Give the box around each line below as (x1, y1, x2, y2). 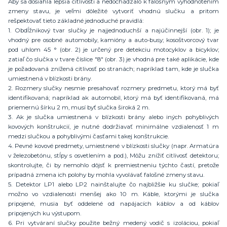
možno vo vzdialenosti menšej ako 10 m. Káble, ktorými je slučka (8, 190, 219, 198)
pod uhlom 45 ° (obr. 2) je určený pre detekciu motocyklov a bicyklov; (8, 46, 219, 53)
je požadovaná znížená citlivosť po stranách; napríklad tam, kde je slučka (8, 65, 219, 72)
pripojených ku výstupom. (8, 209, 81, 217)
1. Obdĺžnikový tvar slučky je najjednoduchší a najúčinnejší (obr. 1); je (8, 26, 219, 34)
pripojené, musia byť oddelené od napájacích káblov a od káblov (8, 200, 219, 207)
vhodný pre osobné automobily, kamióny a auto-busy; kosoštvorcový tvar (8, 36, 219, 44)
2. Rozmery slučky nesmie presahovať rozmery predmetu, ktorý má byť (8, 84, 219, 92)
